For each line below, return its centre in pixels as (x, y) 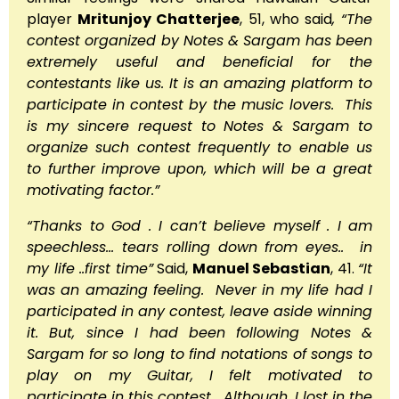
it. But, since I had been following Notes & (199, 332)
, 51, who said (286, 19)
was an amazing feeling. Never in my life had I (199, 289)
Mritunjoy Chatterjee (159, 19)
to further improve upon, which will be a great (199, 168)
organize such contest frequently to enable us (199, 147)
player (53, 19)
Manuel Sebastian (261, 268)
